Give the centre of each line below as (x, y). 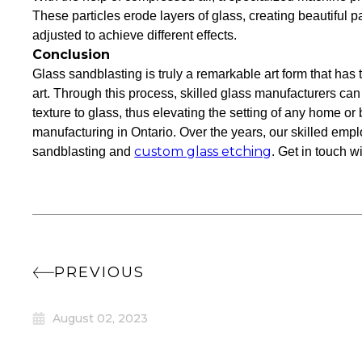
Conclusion (72, 55)
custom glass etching (203, 152)
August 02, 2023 (101, 318)
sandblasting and (84, 152)
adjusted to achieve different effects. (135, 35)
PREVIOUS (100, 272)
